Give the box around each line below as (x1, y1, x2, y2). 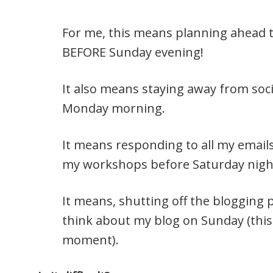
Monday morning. (62, 99, 165, 116)
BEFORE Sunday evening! (62, 43, 204, 60)
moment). (62, 231, 119, 248)
